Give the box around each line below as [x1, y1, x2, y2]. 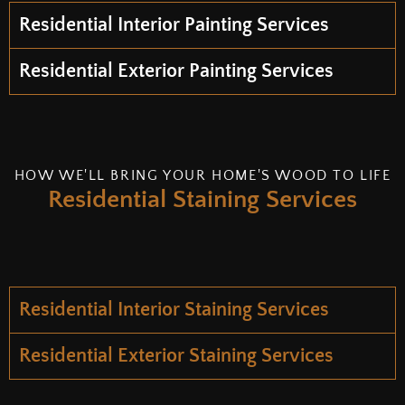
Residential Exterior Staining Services [19, 344, 334, 367]
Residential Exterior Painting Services [19, 59, 334, 82]
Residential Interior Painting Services [19, 13, 329, 36]
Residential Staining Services [48, 184, 357, 213]
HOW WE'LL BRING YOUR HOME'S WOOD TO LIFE [14, 166, 391, 184]
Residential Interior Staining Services [19, 297, 329, 321]
